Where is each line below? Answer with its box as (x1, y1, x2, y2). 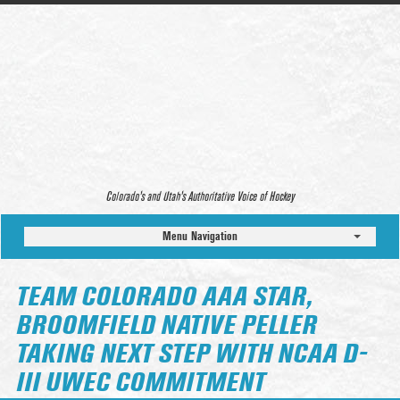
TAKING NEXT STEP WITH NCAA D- (16, 342, 367, 368)
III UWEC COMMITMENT (16, 371, 264, 396)
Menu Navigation (162, 229, 237, 244)
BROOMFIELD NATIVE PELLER (16, 313, 316, 339)
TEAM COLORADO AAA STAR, (16, 285, 312, 311)
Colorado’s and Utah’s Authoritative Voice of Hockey (105, 190, 295, 204)
